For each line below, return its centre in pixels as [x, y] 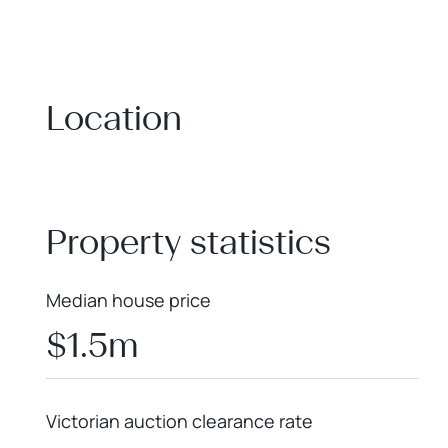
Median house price [128, 300]
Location [114, 118]
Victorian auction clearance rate [179, 421]
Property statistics [188, 242]
